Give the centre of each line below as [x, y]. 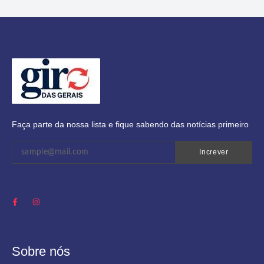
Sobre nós [41, 252]
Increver [214, 152]
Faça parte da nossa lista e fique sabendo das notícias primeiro [130, 124]
